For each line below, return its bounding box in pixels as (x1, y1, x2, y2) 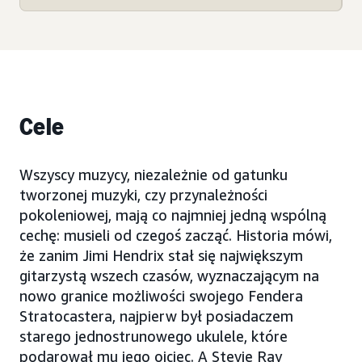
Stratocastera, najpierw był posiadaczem (19, 307, 293, 326)
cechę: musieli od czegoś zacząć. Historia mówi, (19, 226, 332, 245)
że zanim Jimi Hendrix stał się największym (19, 246, 303, 265)
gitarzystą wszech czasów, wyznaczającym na (19, 267, 319, 285)
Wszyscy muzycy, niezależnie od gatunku (19, 166, 288, 184)
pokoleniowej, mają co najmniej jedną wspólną (19, 206, 326, 225)
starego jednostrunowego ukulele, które (19, 327, 288, 346)
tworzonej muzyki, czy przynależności (19, 186, 267, 204)
